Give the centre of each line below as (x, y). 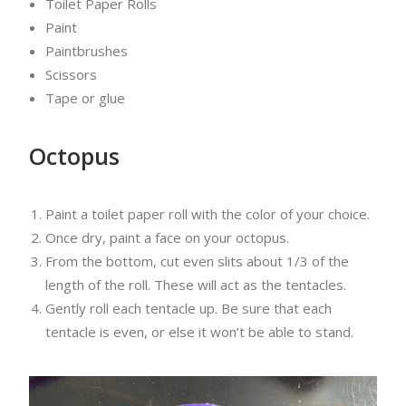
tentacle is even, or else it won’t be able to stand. (199, 332)
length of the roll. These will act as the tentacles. (196, 285)
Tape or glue (85, 98)
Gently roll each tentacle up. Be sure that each (188, 308)
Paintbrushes (87, 51)
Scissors (71, 74)
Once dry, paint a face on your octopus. (167, 237)
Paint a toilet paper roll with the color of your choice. (208, 214)
